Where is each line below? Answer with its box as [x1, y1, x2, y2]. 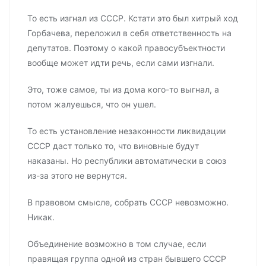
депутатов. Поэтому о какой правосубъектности [27, 43, 225, 53]
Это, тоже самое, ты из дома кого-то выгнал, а [27, 84, 219, 95]
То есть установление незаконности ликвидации [27, 126, 226, 137]
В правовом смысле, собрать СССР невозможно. [27, 197, 229, 208]
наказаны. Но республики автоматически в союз [27, 156, 226, 166]
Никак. [27, 212, 55, 223]
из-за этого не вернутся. [27, 170, 127, 181]
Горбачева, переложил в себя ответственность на [27, 28, 232, 39]
